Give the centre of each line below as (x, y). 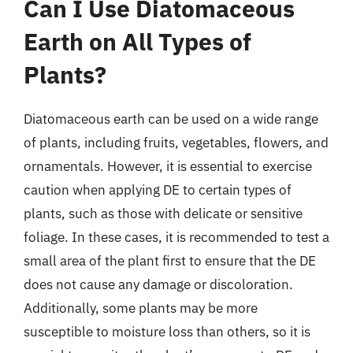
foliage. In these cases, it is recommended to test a (176, 237)
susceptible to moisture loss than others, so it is (167, 331)
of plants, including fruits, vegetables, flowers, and (176, 142)
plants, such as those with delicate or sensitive (163, 213)
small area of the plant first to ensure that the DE (170, 260)
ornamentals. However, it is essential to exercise (168, 166)
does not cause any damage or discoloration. (158, 284)
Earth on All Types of (137, 41)
